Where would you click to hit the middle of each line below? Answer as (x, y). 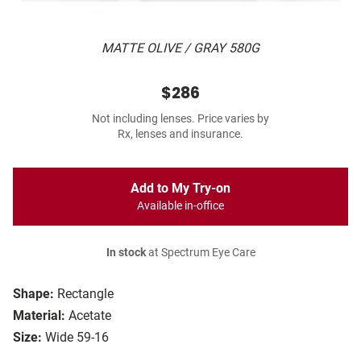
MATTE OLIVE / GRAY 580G (180, 48)
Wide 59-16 (77, 338)
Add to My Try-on (180, 189)
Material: (39, 316)
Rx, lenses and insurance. (180, 135)
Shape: (33, 294)
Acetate (90, 316)
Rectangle (85, 294)
